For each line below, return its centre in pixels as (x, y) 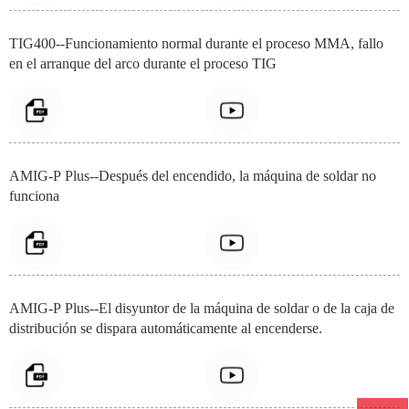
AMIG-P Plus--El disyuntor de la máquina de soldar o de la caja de (202, 309)
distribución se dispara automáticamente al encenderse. (166, 329)
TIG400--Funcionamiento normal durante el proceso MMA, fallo (197, 43)
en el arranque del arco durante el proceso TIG (143, 63)
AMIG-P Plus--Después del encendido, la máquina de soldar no (193, 175)
